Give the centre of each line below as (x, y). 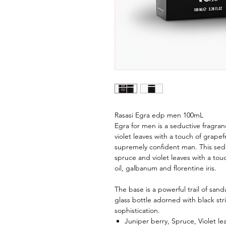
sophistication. (137, 211)
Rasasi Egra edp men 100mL (159, 115)
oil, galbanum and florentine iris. (165, 168)
